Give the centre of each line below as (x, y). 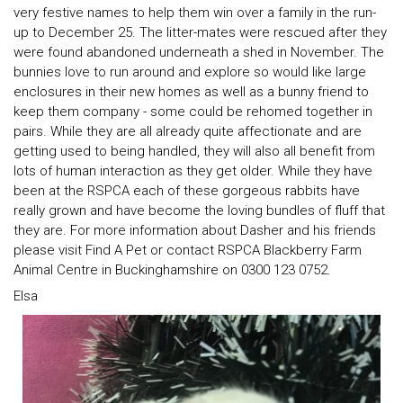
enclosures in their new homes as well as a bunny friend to (191, 91)
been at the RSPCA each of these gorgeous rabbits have (187, 190)
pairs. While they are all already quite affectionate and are (188, 131)
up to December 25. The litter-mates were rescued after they (200, 32)
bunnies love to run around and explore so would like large (190, 72)
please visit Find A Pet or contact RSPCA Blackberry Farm (188, 250)
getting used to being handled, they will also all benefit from (194, 151)
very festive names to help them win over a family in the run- (195, 12)
